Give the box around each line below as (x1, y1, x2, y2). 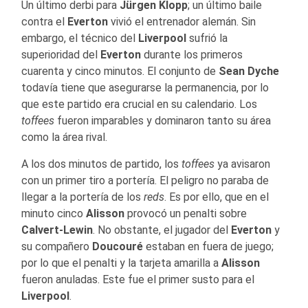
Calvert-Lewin (21, 223, 93, 237)
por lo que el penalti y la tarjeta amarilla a (21, 256, 221, 270)
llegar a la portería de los (21, 190, 144, 204)
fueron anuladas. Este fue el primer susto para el (21, 273, 254, 287)
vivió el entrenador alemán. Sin (108, 15, 256, 29)
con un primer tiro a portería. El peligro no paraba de (21, 174, 269, 188)
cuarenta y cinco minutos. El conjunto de (21, 65, 216, 78)
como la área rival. (21, 131, 107, 144)
